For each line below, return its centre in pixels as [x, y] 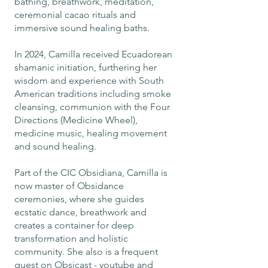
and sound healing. [55, 146]
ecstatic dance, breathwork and [80, 212]
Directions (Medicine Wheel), [76, 120]
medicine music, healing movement [91, 133]
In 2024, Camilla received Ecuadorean [93, 54]
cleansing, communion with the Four [92, 107]
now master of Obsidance [69, 186]
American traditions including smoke [93, 94]
